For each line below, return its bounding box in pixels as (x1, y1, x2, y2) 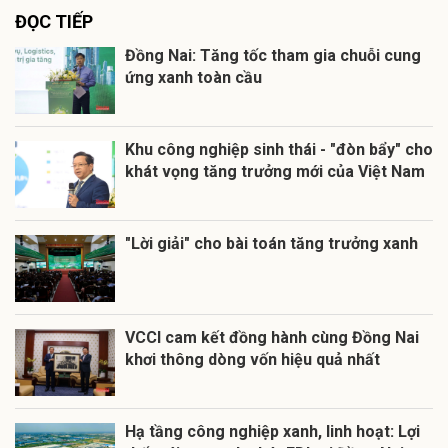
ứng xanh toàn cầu (125, 68, 262, 88)
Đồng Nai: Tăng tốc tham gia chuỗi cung (125, 46, 421, 66)
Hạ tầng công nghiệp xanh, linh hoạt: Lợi (125, 422, 420, 442)
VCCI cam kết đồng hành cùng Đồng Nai (125, 328, 419, 348)
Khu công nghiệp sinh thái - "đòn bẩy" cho (125, 140, 433, 160)
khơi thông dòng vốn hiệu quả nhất (125, 350, 380, 370)
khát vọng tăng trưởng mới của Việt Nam (125, 162, 425, 182)
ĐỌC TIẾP (15, 11, 93, 33)
